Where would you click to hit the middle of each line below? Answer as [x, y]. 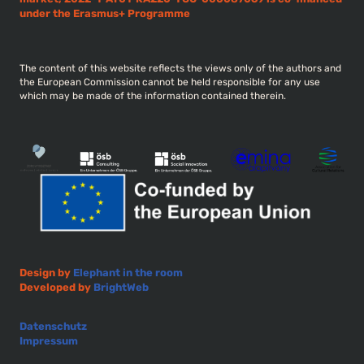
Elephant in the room [128, 273]
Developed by [56, 288]
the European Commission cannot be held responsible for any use [170, 82]
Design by [46, 273]
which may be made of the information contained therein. [153, 96]
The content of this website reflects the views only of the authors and [180, 69]
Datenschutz [53, 327]
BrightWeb [121, 288]
